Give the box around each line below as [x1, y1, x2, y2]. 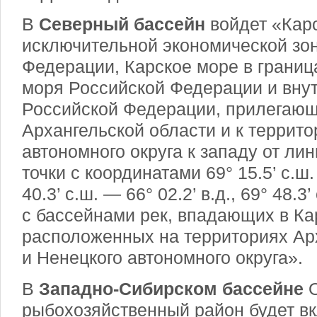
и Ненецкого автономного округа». [22, 248, 303, 267]
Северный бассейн [39, 14, 205, 34]
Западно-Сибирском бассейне [34, 279, 309, 299]
